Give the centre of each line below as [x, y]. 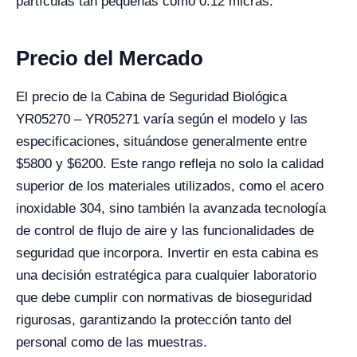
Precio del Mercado [110, 59]
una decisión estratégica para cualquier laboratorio [166, 276]
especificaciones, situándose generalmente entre [161, 142]
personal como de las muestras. [112, 343]
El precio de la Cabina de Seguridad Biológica [151, 97]
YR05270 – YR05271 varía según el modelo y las [162, 120]
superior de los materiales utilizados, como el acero [170, 186]
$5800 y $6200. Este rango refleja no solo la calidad [170, 164]
